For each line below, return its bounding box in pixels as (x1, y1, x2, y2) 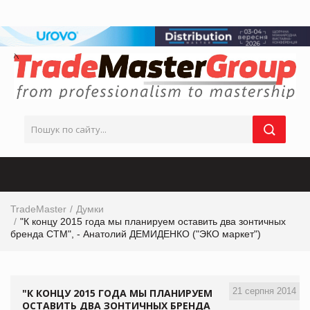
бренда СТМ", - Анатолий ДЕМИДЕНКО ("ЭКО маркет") (10, 228, 261, 239)
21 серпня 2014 (232, 285, 296, 296)
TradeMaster (10, 203, 66, 215)
